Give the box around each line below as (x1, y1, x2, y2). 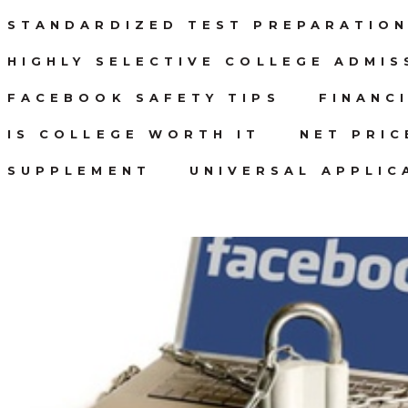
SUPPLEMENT (7, 162, 151, 178)
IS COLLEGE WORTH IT (7, 126, 261, 141)
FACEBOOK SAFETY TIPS (7, 89, 280, 105)
